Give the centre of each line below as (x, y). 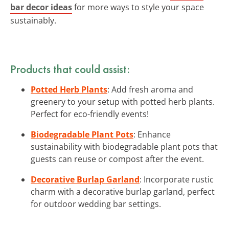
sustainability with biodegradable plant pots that (124, 146)
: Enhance (152, 134)
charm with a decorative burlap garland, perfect (123, 191)
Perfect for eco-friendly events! (90, 114)
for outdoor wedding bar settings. (96, 204)
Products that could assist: (70, 69)
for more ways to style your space (138, 7)
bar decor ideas (41, 7)
